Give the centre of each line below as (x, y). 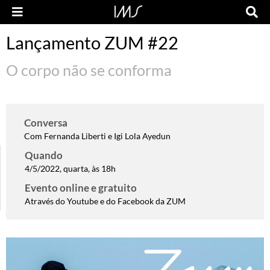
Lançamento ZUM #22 (92, 42)
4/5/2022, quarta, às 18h (70, 168)
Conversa (46, 123)
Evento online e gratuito (81, 188)
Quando (44, 155)
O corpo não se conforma (89, 70)
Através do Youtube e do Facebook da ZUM (105, 201)
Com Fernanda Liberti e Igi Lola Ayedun (97, 136)
